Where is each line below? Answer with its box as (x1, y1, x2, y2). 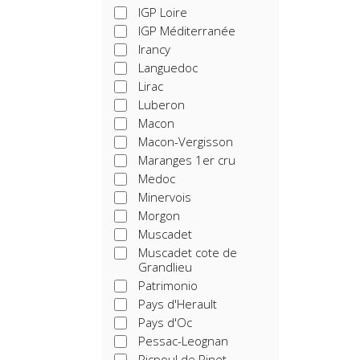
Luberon (138, 96, 185, 112)
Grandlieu (138, 259, 192, 275)
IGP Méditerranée (138, 22, 235, 39)
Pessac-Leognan (138, 333, 228, 349)
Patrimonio (138, 277, 198, 293)
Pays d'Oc (138, 314, 192, 330)
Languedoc (138, 59, 198, 76)
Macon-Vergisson (138, 133, 233, 149)
